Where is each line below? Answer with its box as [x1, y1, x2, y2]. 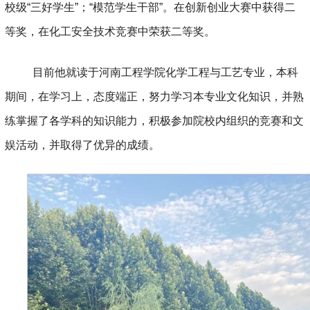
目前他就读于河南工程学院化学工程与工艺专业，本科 [26, 66, 298, 78]
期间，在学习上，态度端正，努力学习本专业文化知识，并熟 [4, 90, 304, 102]
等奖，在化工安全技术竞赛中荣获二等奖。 [4, 25, 215, 37]
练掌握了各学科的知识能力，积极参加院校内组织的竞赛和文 [4, 114, 304, 127]
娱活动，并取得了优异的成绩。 [4, 138, 160, 151]
